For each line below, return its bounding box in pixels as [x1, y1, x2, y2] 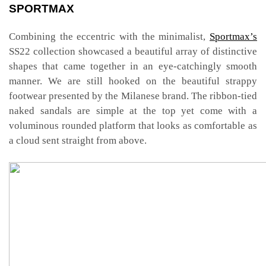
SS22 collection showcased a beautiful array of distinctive [9, 45, 257, 57]
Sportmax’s [210, 30, 257, 42]
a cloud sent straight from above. [9, 134, 147, 146]
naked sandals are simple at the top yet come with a [9, 104, 257, 116]
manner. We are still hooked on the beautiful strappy [9, 75, 257, 87]
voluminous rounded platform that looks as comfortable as [9, 119, 257, 131]
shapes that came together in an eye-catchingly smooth [9, 60, 257, 72]
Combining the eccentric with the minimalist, [9, 30, 210, 42]
